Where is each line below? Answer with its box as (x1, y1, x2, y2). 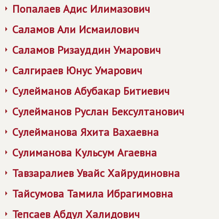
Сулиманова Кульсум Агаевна (12, 146, 157, 159)
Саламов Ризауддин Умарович (12, 43, 161, 57)
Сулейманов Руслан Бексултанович (12, 105, 184, 118)
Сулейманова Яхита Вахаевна (12, 125, 159, 139)
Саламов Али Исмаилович (12, 22, 139, 36)
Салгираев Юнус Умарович (12, 64, 142, 77)
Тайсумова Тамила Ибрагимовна (12, 187, 173, 200)
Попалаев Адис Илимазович (12, 2, 150, 16)
